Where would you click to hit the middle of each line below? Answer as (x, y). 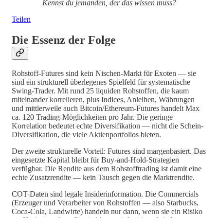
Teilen (21, 19)
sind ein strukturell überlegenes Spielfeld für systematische (101, 82)
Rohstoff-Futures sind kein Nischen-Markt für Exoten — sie (104, 73)
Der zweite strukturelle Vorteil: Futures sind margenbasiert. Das (109, 151)
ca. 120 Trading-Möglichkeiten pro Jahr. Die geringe (92, 117)
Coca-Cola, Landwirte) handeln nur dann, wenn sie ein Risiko (107, 212)
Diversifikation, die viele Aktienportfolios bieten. (86, 135)
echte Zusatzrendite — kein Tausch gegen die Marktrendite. (103, 178)
